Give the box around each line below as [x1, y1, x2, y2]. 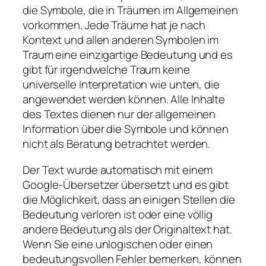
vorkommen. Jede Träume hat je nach [23, 17, 205, 33]
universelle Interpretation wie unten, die [23, 77, 220, 93]
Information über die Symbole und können [23, 121, 229, 137]
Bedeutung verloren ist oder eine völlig [23, 206, 213, 222]
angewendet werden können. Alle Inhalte [23, 91, 226, 107]
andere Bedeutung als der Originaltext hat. [23, 221, 232, 237]
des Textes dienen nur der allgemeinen [23, 106, 216, 122]
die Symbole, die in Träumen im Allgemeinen [23, 2, 238, 18]
